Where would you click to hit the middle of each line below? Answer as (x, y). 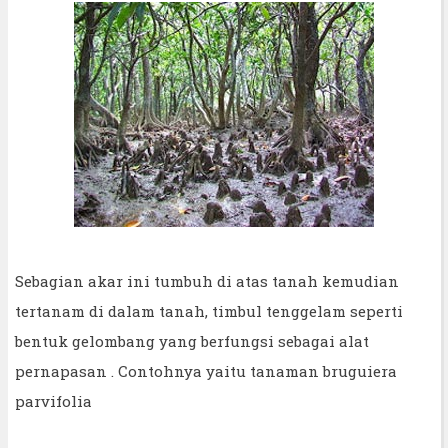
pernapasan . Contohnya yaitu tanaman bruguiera (206, 370)
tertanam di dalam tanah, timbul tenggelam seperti (209, 310)
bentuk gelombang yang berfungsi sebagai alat (192, 340)
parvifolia (53, 400)
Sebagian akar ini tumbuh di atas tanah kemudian (207, 280)
